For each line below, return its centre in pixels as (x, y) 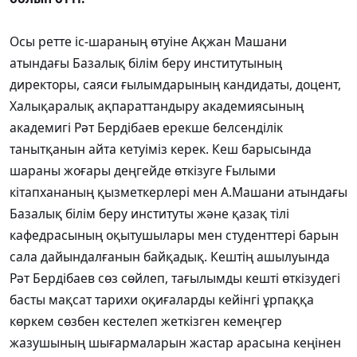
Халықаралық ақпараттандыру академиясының (157, 106)
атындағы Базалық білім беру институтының (146, 63)
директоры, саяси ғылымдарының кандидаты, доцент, (175, 85)
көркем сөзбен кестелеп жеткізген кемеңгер (146, 322)
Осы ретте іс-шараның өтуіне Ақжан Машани (148, 42)
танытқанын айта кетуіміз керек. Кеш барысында (161, 149)
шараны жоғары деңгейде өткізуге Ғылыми (143, 171)
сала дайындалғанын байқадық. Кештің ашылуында (170, 257)
